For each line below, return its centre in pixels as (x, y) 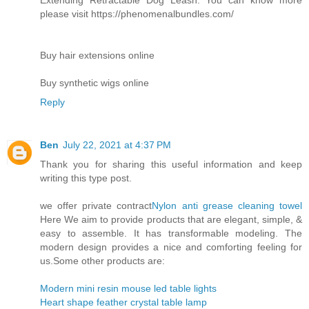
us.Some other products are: (102, 260)
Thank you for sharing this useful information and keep (171, 164)
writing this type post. (86, 178)
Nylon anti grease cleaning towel (227, 205)
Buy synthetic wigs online (94, 82)
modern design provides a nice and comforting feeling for (171, 247)
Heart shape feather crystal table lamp (123, 302)
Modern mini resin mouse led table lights (128, 288)
